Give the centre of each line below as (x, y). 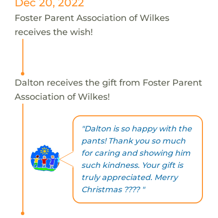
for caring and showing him (136, 153)
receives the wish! (54, 32)
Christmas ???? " (113, 190)
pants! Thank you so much (133, 141)
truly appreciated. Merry (129, 178)
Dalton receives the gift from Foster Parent (108, 82)
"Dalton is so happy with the (136, 129)
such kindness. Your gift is (132, 165)
